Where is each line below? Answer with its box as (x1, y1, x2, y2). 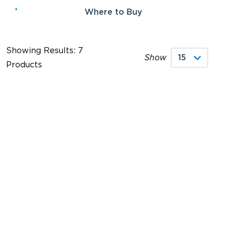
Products (6, 59, 42, 69)
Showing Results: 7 (6, 45, 83, 55)
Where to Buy (85, 7, 142, 17)
